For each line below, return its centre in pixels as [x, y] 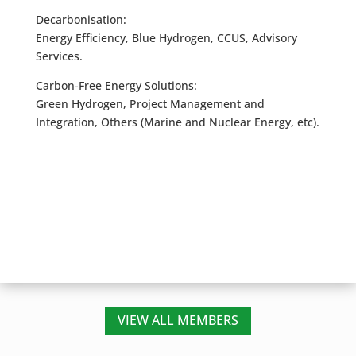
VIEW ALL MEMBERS [178, 321]
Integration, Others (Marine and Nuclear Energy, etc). [177, 122]
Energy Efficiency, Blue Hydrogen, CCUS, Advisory [166, 38]
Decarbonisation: [81, 19]
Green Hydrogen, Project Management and [150, 104]
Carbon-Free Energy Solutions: [116, 85]
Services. [59, 56]
